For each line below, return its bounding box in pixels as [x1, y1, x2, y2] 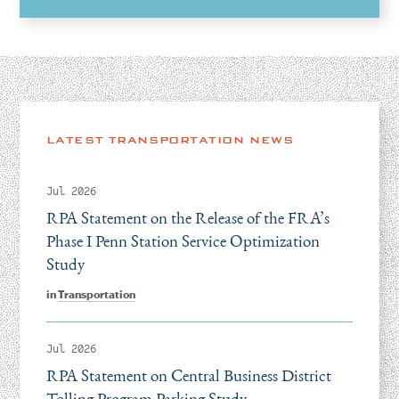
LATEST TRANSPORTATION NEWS [45, 134, 294, 146]
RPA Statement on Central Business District [45, 364, 331, 387]
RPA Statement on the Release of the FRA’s [45, 207, 330, 229]
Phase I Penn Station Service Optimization [45, 230, 320, 252]
